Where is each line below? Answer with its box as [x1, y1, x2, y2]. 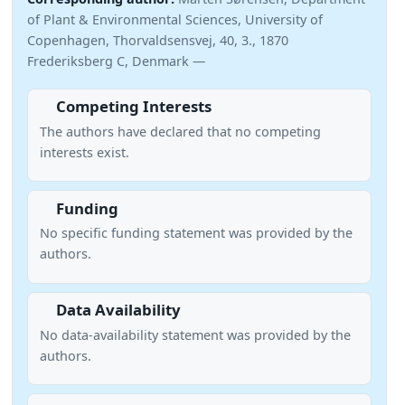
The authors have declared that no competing [39, 122, 321, 140]
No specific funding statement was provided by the [39, 224, 353, 242]
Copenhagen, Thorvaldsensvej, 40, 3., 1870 [27, 31, 288, 49]
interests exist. [39, 143, 129, 161]
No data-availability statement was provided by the [39, 325, 351, 344]
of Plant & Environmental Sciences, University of [27, 10, 323, 28]
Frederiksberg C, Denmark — [27, 52, 205, 70]
